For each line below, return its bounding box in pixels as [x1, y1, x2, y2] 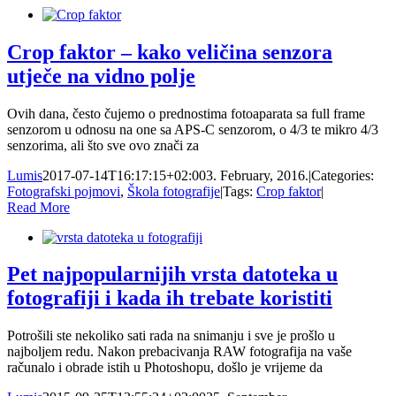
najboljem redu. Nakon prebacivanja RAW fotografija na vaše [7, 344, 352, 360]
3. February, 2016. [206, 167, 308, 183]
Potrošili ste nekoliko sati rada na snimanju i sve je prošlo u [7, 328, 335, 344]
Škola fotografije [127, 183, 220, 199]
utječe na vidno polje [7, 64, 195, 88]
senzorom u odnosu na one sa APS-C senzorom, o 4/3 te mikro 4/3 [7, 121, 378, 137]
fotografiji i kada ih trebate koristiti [7, 286, 332, 310]
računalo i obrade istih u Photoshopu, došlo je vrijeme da [7, 360, 323, 376]
